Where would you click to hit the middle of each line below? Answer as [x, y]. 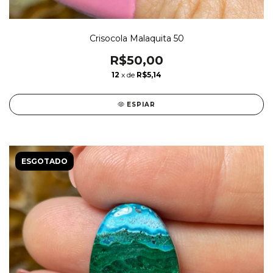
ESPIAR [141, 104]
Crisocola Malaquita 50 [136, 38]
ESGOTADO [44, 161]
